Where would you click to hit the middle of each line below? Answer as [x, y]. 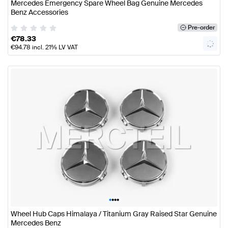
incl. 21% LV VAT [54, 48]
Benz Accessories [39, 12]
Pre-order [201, 28]
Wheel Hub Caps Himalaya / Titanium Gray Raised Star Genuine [114, 213]
